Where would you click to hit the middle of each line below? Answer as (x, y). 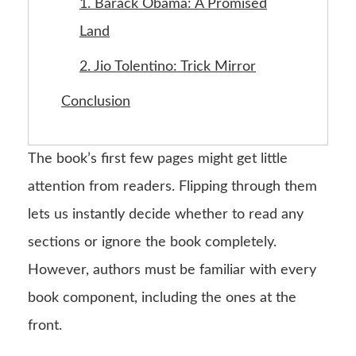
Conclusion (96, 101)
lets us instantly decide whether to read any (166, 214)
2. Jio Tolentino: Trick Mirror (168, 66)
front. (45, 325)
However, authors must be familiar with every (172, 270)
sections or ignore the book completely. (152, 242)
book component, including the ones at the (162, 298)
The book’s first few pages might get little (158, 159)
